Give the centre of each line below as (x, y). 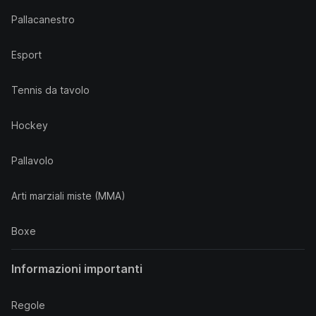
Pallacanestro (43, 19)
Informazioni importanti (77, 269)
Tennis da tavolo (50, 90)
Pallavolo (32, 160)
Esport (26, 55)
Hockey (30, 125)
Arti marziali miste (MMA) (68, 196)
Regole (28, 305)
